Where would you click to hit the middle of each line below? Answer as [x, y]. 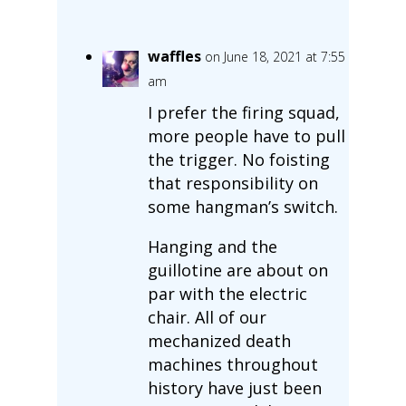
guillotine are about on [237, 270]
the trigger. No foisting [238, 159]
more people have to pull [246, 135]
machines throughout [232, 364]
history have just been [234, 387]
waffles [174, 56]
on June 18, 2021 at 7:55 [275, 56]
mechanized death [219, 340]
